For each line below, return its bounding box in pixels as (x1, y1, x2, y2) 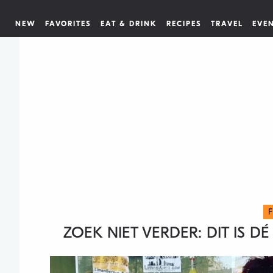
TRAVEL (211, 19, 243, 28)
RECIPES (166, 19, 202, 28)
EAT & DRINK (101, 19, 157, 28)
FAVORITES (45, 19, 91, 28)
